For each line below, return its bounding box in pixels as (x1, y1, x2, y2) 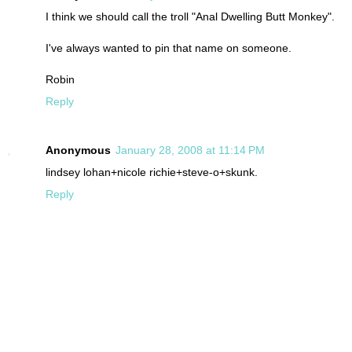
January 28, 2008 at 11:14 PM (115, 143, 265, 156)
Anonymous (46, 143, 111, 156)
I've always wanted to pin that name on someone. (46, 41, 291, 54)
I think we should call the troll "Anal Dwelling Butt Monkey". (46, 9, 335, 23)
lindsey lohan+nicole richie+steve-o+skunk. (46, 165, 258, 178)
